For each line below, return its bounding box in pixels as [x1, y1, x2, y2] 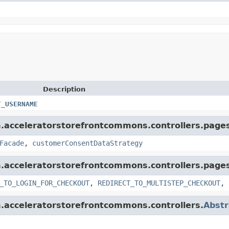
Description [43, 85, 85, 93]
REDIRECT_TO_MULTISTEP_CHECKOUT [98, 178, 220, 187]
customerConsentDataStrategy [32, 139, 143, 147]
